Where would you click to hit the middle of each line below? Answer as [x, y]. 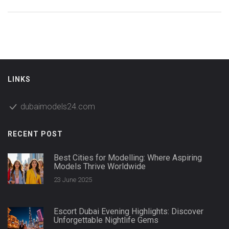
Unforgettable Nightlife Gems [106, 220]
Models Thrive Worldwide [100, 167]
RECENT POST [35, 134]
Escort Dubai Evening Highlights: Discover [129, 212]
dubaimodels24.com [58, 107]
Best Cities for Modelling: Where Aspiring [128, 158]
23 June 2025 [73, 180]
